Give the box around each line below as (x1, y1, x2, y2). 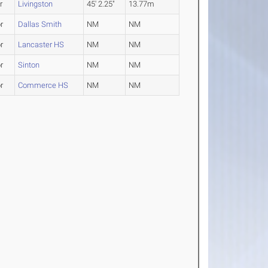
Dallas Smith (18, 20, 62, 29)
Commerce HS (18, 81, 69, 90)
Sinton (18, 60, 40, 70)
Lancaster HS (18, 40, 65, 50)
